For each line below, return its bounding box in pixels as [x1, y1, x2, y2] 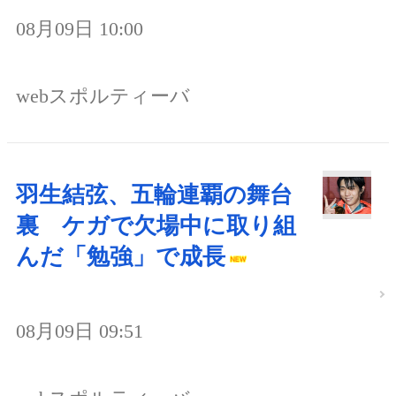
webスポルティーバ [16, 85, 190, 108]
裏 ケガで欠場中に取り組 [16, 213, 296, 239]
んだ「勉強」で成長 [16, 244, 225, 270]
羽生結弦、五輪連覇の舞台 [16, 182, 293, 208]
